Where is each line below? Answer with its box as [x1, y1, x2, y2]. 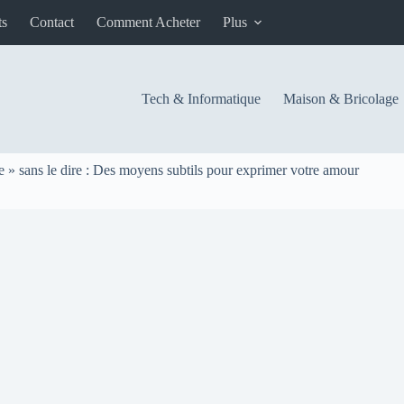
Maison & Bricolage [282, 91, 399, 106]
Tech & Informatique [141, 91, 261, 106]
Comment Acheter [96, 14, 200, 30]
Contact [30, 14, 74, 30]
